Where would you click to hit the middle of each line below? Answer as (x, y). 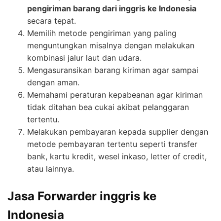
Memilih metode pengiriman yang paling (102, 33)
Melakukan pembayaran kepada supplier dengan (118, 132)
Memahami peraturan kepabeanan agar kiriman (115, 95)
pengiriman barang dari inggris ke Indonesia (112, 9)
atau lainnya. (51, 169)
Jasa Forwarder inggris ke (82, 196)
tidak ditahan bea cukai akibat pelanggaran (108, 107)
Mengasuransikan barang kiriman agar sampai (113, 70)
